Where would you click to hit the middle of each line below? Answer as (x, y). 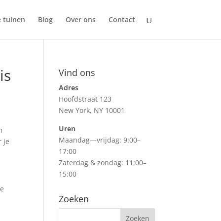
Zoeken (74, 199)
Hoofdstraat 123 (85, 99)
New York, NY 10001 (92, 110)
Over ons (80, 19)
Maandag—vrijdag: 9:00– (100, 140)
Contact (122, 19)
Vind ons (77, 73)
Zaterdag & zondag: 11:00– (103, 163)
